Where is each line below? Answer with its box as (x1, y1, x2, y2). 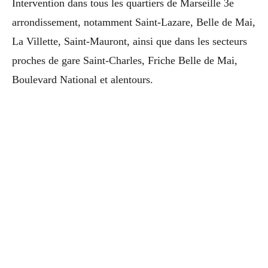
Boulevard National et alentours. (12, 73, 153, 86)
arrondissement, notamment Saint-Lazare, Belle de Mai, (12, 16, 255, 28)
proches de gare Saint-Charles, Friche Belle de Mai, (12, 54, 237, 66)
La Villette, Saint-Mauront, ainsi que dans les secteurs (12, 35, 247, 47)
